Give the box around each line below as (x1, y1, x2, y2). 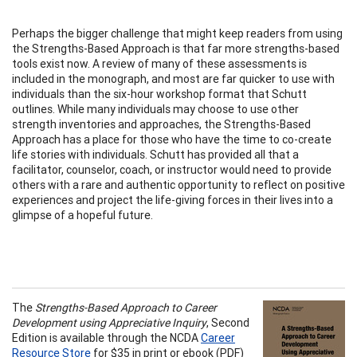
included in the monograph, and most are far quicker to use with (12, 71, 335, 86)
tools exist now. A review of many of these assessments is (12, 56, 307, 71)
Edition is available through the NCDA (12, 330, 201, 345)
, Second (206, 315, 249, 330)
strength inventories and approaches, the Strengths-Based (12, 116, 311, 131)
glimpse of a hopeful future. (12, 207, 153, 222)
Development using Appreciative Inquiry (12, 315, 206, 330)
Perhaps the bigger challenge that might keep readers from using (12, 25, 343, 41)
